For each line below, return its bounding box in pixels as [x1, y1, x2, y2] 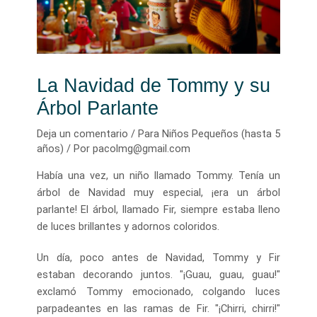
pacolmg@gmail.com [92, 142, 190, 156]
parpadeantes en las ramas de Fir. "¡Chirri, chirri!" [36, 301, 281, 315]
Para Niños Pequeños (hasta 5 [137, 127, 280, 141]
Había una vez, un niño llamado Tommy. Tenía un [36, 168, 281, 182]
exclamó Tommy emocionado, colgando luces [36, 284, 281, 298]
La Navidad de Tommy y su [36, 74, 270, 97]
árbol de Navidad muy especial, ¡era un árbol [36, 185, 281, 199]
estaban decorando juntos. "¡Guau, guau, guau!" [36, 267, 281, 281]
